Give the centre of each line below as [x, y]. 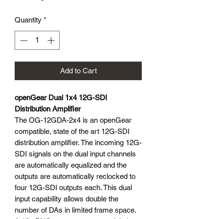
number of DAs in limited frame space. [75, 210]
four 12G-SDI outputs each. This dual [73, 187]
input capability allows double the [66, 198]
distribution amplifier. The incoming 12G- [78, 142]
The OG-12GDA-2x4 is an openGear [73, 120]
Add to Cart [78, 70]
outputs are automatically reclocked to [75, 176]
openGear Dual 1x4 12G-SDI [61, 97]
